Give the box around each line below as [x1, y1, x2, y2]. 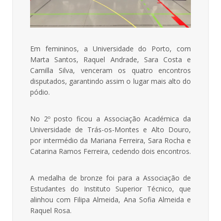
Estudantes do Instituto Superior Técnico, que [30, 184, 191, 194]
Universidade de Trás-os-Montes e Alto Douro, [30, 125, 191, 135]
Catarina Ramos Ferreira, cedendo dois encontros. [30, 147, 191, 156]
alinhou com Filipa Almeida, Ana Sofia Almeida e [30, 195, 191, 205]
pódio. [30, 87, 50, 97]
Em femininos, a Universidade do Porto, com [30, 44, 191, 54]
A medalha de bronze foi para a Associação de [30, 173, 191, 183]
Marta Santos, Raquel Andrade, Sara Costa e [30, 55, 191, 65]
